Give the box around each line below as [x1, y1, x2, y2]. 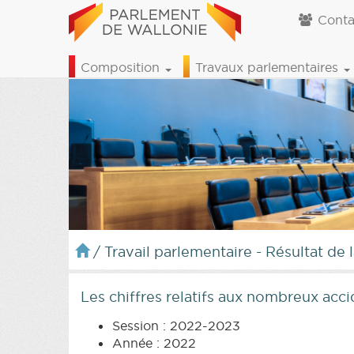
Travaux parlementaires [195, 59, 342, 75]
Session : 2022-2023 [112, 317, 240, 333]
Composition [81, 59, 164, 75]
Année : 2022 [112, 334, 196, 351]
